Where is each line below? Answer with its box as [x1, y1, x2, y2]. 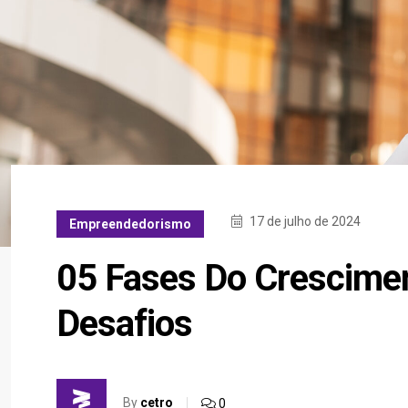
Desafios [56, 302, 192, 345]
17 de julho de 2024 [247, 214, 361, 229]
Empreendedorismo [69, 217, 191, 231]
